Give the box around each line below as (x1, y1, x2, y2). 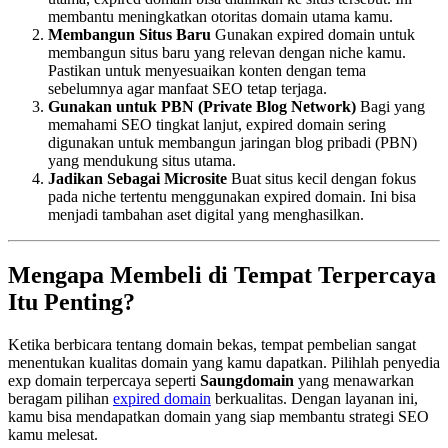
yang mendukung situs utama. (48, 152, 236, 170)
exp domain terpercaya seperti (8, 372, 200, 390)
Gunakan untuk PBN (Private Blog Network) (48, 98, 356, 116)
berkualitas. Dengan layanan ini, (211, 390, 418, 408)
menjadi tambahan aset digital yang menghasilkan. (48, 206, 364, 224)
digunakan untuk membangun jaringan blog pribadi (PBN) (48, 134, 417, 152)
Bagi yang (356, 98, 425, 116)
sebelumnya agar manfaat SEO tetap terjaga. (48, 80, 327, 98)
